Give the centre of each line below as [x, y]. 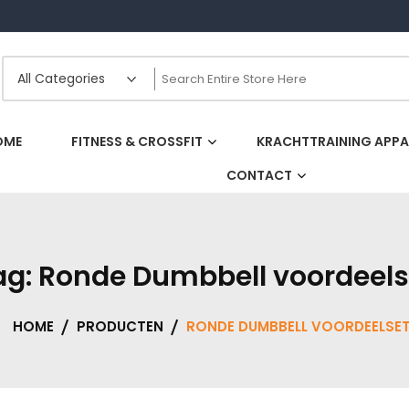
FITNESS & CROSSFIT [136, 141]
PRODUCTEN [120, 326]
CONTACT [259, 175]
